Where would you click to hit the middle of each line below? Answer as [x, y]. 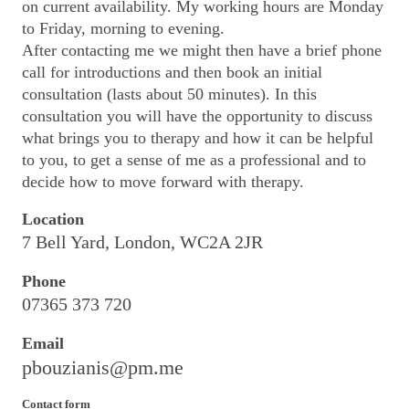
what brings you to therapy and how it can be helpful [198, 138]
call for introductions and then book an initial [172, 72]
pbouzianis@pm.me [103, 367]
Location [53, 219]
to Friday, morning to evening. [123, 28]
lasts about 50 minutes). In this [215, 94]
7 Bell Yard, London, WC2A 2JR [143, 242]
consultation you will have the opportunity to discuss [197, 116]
